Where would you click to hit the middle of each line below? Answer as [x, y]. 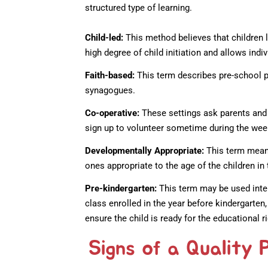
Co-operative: [112, 113]
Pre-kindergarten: [121, 189]
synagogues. [110, 91]
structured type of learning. [138, 8]
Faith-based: [110, 76]
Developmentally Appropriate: [144, 151]
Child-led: [104, 38]
